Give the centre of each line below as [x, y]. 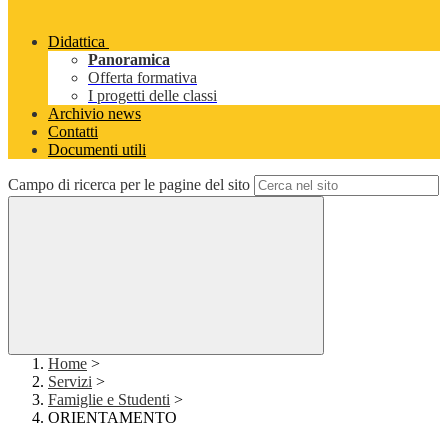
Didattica [76, 42]
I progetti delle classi [152, 96]
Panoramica [129, 60]
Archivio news [94, 114]
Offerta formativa [142, 78]
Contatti [73, 132]
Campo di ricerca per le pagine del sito [129, 185]
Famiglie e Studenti [109, 400]
